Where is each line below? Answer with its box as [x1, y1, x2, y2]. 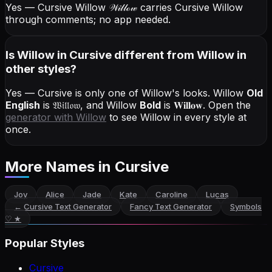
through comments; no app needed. [5, 13, 171, 25]
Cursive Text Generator [24, 202, 112, 212]
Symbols [230, 202, 262, 212]
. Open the [203, 99, 251, 112]
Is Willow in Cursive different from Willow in [5, 47, 246, 62]
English [5, 99, 40, 112]
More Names [5, 158, 98, 176]
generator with [5, 111, 76, 124]
